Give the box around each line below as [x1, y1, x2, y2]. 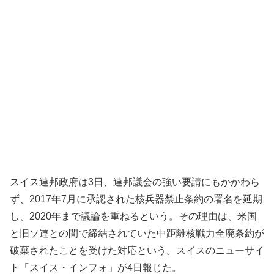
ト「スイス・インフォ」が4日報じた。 [10, 262, 182, 273]
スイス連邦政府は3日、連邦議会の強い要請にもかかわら [10, 176, 260, 187]
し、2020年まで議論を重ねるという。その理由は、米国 [10, 210, 257, 221]
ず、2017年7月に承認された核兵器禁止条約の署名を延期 [10, 193, 262, 204]
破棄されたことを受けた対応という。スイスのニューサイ [10, 245, 264, 256]
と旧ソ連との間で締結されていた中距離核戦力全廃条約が [10, 228, 264, 239]
